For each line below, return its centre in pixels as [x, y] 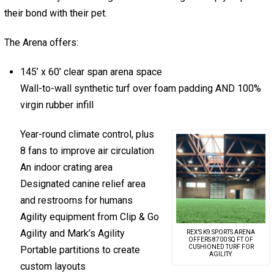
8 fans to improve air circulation [87, 151]
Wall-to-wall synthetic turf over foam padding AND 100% [141, 89]
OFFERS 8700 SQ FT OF [221, 239]
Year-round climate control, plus [87, 135]
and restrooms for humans [77, 201]
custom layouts [53, 267]
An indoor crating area [67, 168]
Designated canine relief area [83, 184]
